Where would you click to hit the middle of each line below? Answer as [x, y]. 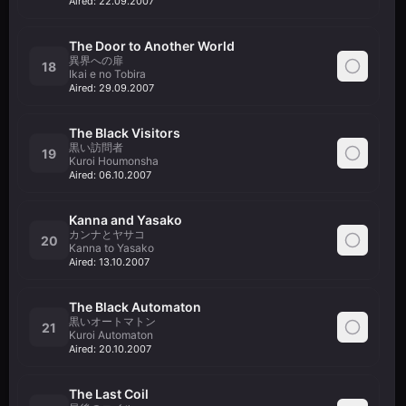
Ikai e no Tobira [107, 74]
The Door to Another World [152, 46]
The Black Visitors [125, 133]
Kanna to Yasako [111, 248]
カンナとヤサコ [107, 234]
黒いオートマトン [112, 321]
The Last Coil [109, 394]
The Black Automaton [135, 307]
